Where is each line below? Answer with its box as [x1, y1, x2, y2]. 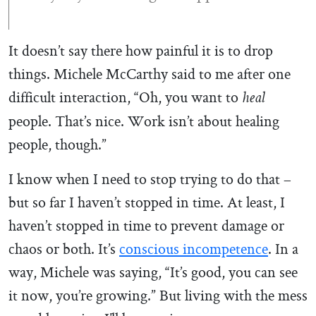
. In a [268, 240, 298, 262]
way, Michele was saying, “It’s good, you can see [8, 263, 298, 285]
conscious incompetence [119, 240, 268, 262]
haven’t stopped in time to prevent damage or [8, 217, 284, 238]
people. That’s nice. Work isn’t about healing [8, 112, 279, 134]
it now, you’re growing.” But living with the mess [8, 286, 308, 308]
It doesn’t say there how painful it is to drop [8, 42, 273, 63]
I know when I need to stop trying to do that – [8, 170, 291, 192]
